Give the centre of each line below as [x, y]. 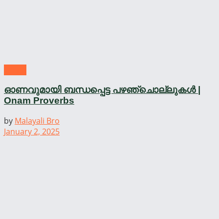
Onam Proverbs [39, 101]
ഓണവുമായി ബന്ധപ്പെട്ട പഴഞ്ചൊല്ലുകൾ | [102, 90]
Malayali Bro [37, 120]
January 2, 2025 [32, 131]
